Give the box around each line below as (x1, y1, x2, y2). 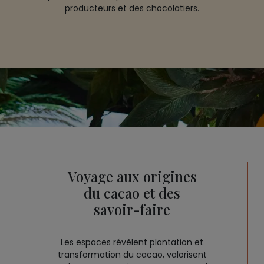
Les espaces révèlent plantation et (61, 236, 203, 248)
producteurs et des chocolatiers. (64, 2, 199, 14)
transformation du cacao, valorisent (57, 249, 207, 260)
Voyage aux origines (67, 167, 197, 186)
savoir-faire (94, 200, 170, 219)
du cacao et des (84, 183, 180, 202)
